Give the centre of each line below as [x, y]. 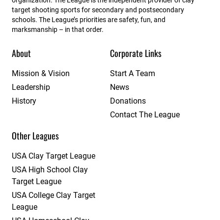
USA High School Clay [50, 169]
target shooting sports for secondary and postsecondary [98, 10]
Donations [128, 101]
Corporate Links [136, 53]
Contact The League [145, 114]
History [24, 101]
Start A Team [133, 73]
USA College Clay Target [54, 195]
